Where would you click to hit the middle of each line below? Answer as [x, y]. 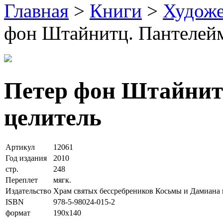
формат [18, 213]
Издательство [28, 191]
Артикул [20, 147]
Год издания [26, 158]
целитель [53, 118]
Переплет [22, 180]
